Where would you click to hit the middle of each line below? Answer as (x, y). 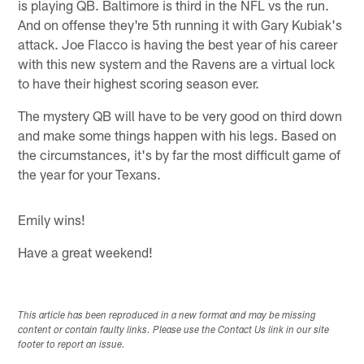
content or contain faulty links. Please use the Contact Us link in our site (174, 330)
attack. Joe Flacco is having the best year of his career (178, 43)
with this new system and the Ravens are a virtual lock (177, 63)
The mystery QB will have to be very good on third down (180, 115)
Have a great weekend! (86, 251)
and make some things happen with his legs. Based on (178, 134)
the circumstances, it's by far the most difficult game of (180, 154)
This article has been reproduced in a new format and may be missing (167, 316)
